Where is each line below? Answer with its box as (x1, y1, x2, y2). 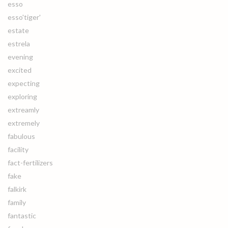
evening (8, 52, 33, 61)
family (8, 198, 26, 207)
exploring (8, 92, 37, 101)
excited (8, 66, 32, 74)
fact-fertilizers (8, 158, 53, 167)
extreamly (8, 105, 39, 114)
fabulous (8, 132, 35, 140)
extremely (8, 119, 40, 127)
